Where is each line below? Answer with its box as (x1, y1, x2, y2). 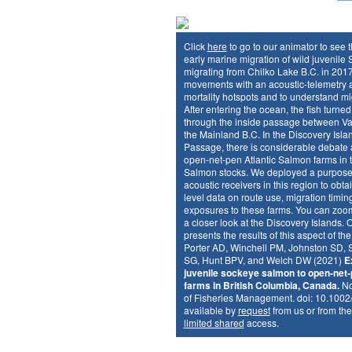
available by (183, 303, 238, 317)
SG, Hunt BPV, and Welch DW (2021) (183, 253, 344, 266)
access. (244, 316, 279, 329)
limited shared (183, 316, 244, 329)
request (237, 303, 270, 317)
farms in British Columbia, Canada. (183, 278, 339, 292)
